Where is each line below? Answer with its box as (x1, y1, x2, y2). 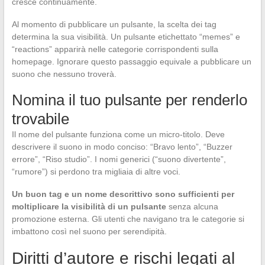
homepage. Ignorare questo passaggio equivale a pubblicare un (11, 57, 251, 67)
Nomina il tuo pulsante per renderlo (11, 91, 247, 109)
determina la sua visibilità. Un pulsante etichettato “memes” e (11, 32, 240, 42)
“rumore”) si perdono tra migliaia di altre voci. (11, 167, 180, 177)
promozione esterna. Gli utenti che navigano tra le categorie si (11, 214, 244, 224)
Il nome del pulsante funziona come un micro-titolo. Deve (11, 130, 225, 140)
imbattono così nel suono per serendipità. (11, 227, 167, 237)
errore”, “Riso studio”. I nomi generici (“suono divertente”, (11, 154, 226, 164)
